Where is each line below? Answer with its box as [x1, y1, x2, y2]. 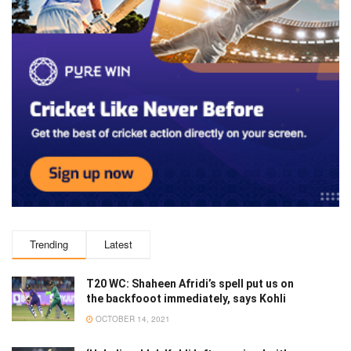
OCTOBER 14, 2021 [93, 313, 170, 325]
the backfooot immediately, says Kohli [86, 292, 286, 306]
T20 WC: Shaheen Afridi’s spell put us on [86, 277, 294, 291]
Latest [104, 237, 132, 252]
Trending [30, 237, 68, 252]
